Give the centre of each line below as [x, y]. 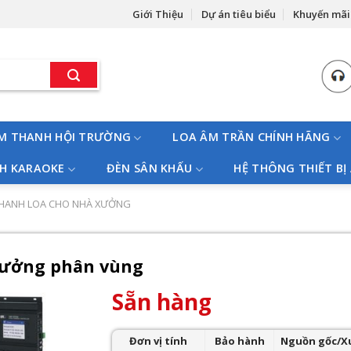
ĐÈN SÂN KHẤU [149, 168]
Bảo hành [239, 340]
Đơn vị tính [159, 340]
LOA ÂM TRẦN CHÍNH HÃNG [251, 137]
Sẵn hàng [162, 301]
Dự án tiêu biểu [238, 14]
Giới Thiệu [158, 14]
